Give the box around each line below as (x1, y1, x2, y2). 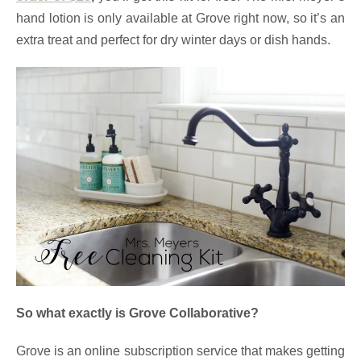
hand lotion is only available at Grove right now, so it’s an (16, 11, 345, 26)
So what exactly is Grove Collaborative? (16, 305, 259, 320)
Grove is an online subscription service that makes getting (16, 343, 345, 358)
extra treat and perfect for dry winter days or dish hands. (16, 33, 330, 48)
